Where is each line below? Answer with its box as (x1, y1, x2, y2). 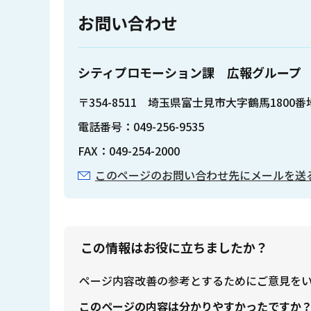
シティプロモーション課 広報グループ (78, 62, 301, 81)
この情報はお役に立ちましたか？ (80, 237, 268, 256)
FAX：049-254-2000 (78, 142, 180, 160)
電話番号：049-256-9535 (78, 118, 204, 135)
